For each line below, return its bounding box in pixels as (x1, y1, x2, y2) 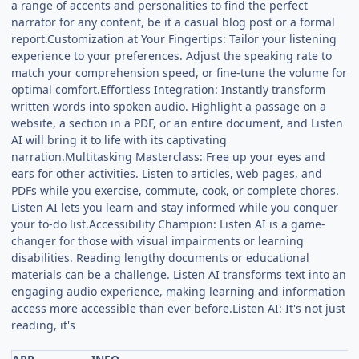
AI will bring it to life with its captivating (11, 131, 228, 147)
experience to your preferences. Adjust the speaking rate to (11, 47, 333, 63)
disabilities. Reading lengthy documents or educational (11, 249, 310, 265)
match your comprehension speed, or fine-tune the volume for (11, 64, 348, 80)
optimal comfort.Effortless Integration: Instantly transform (11, 81, 326, 97)
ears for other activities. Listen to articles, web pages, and (11, 165, 323, 181)
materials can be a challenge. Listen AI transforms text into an (11, 266, 347, 282)
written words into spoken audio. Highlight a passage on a (11, 98, 327, 114)
